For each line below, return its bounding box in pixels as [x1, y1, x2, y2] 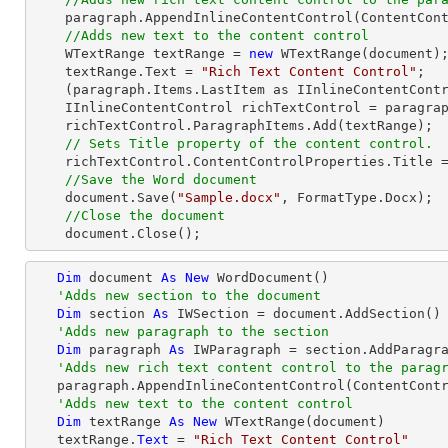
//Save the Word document [65, 172, 257, 187]
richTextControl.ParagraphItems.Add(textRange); [33, 118, 65, 133]
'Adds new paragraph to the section [57, 324, 329, 339]
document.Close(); [65, 226, 201, 241]
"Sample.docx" [177, 190, 281, 205]
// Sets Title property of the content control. [65, 136, 433, 151]
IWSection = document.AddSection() [169, 306, 441, 321]
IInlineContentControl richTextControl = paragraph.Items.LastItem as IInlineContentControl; [33, 100, 65, 115]
